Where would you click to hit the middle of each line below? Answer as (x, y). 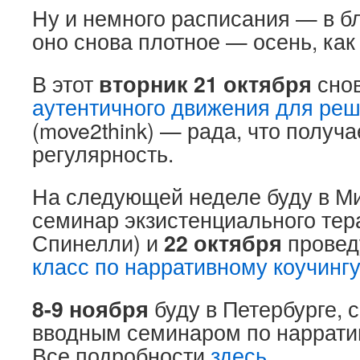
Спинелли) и (98, 243)
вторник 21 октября (205, 84)
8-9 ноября (90, 309)
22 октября (223, 243)
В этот (65, 84)
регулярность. (103, 153)
